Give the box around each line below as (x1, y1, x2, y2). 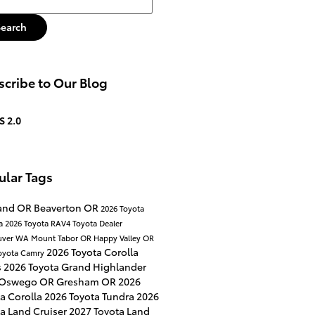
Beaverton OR (33, 200, 101, 214)
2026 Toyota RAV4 (4, 217, 72, 229)
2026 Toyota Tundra (44, 288, 136, 303)
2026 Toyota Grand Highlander (3, 259, 146, 274)
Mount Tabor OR (30, 231, 94, 243)
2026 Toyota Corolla (46, 244, 139, 259)
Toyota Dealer (72, 217, 122, 229)
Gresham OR (56, 274, 118, 288)
